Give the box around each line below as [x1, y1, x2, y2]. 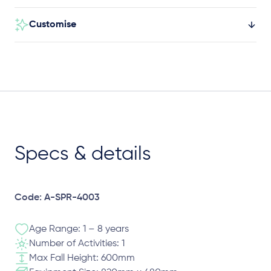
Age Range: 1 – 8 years [29, 224, 129, 234]
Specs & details [15, 145, 151, 164]
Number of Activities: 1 [29, 239, 125, 249]
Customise [29, 20, 76, 30]
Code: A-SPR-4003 [15, 193, 100, 203]
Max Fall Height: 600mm [29, 253, 135, 263]
